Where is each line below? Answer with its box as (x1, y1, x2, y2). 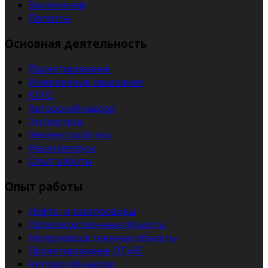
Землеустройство (29, 127, 111, 141)
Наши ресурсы (29, 141, 96, 154)
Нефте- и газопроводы (29, 205, 136, 218)
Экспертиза (29, 114, 83, 128)
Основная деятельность (5, 36, 147, 51)
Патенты (29, 11, 71, 25)
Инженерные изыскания (29, 75, 143, 89)
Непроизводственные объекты (29, 231, 177, 245)
